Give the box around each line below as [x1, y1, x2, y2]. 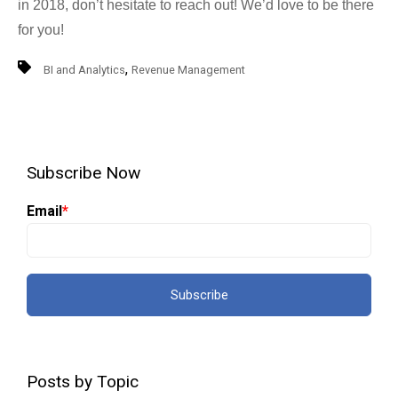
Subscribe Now [27, 162, 140, 183]
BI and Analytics [44, 62, 125, 76]
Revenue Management [131, 62, 245, 76]
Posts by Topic [27, 370, 139, 392]
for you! [18, 21, 64, 37]
